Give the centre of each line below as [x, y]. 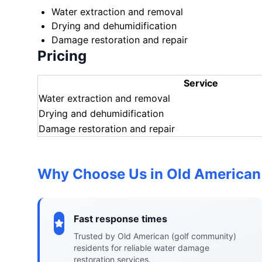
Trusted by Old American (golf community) [155, 236]
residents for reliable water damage [142, 248]
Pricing [62, 56]
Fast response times [121, 219]
